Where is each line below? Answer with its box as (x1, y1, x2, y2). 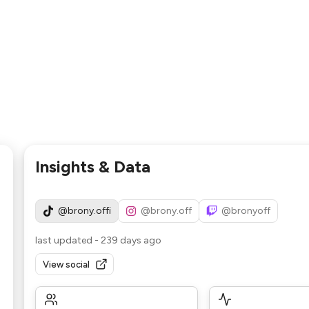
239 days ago (100, 235, 161, 246)
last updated (34, 235, 92, 246)
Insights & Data (34, 157, 150, 177)
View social (42, 259, 90, 270)
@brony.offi (57, 205, 111, 217)
